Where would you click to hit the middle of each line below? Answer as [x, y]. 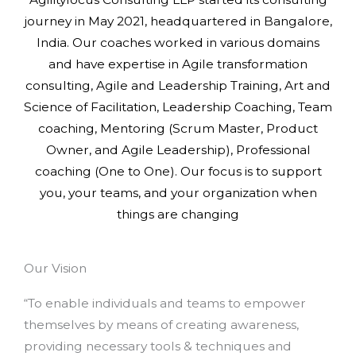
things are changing [178, 215]
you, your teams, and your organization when [178, 193]
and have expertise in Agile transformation [178, 64]
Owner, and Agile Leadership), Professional [178, 150]
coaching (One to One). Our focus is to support [178, 172]
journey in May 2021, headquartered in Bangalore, [178, 21]
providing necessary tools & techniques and [158, 346]
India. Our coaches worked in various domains [178, 43]
